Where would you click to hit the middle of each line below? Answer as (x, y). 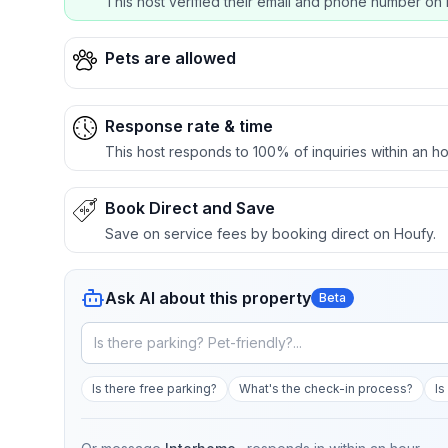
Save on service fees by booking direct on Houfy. (270, 233)
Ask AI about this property (208, 298)
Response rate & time (189, 126)
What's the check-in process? (326, 388)
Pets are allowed (170, 58)
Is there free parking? (154, 388)
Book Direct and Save (190, 208)
